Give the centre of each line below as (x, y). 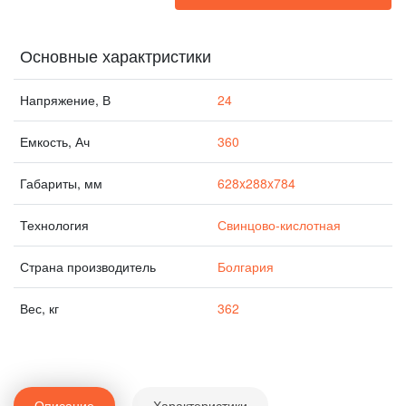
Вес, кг (39, 308)
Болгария (246, 266)
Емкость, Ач (55, 141)
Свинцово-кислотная (279, 225)
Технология (54, 225)
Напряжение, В (65, 100)
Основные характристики (116, 55)
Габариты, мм (61, 183)
